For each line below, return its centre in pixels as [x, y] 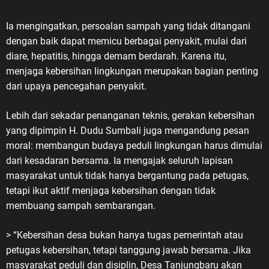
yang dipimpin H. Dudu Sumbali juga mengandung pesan [128, 131]
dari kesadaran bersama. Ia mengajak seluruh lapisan [119, 161]
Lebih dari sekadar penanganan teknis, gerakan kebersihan [130, 116]
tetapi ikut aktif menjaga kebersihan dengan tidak [111, 191]
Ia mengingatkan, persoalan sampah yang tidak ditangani [128, 26]
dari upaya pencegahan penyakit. [76, 86]
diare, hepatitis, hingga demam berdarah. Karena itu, [116, 56]
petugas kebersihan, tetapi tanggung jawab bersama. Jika [128, 250]
